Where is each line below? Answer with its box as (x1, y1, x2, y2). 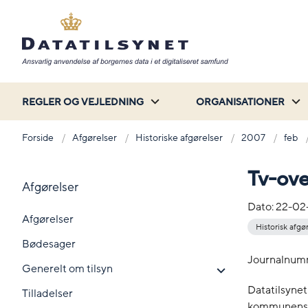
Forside (22, 131, 54, 144)
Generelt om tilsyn (22, 261, 113, 276)
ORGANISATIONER (196, 95, 285, 109)
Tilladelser (22, 285, 73, 301)
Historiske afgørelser (135, 131, 223, 144)
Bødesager (22, 236, 76, 252)
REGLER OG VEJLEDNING (22, 95, 144, 109)
